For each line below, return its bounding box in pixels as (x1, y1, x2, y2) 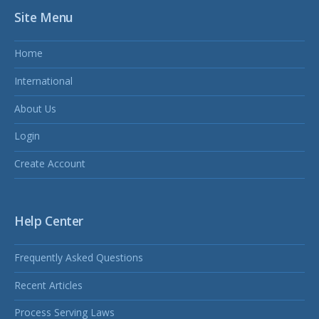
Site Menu (14, 8, 73, 26)
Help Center (14, 212, 84, 230)
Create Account (14, 157, 85, 171)
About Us (14, 101, 56, 115)
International (14, 73, 73, 88)
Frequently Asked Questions (14, 250, 143, 264)
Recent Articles (14, 278, 83, 292)
